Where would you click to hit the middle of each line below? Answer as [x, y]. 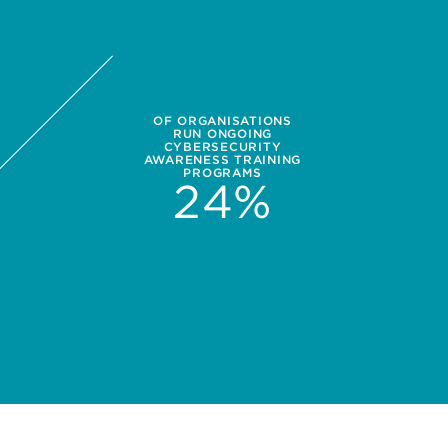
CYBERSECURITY [222, 146]
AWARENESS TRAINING [222, 159]
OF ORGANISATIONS [222, 120]
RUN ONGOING [222, 133]
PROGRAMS [222, 172]
